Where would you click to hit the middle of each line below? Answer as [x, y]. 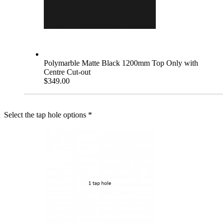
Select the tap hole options [45, 114]
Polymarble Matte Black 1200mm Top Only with [121, 63]
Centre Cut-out [67, 72]
